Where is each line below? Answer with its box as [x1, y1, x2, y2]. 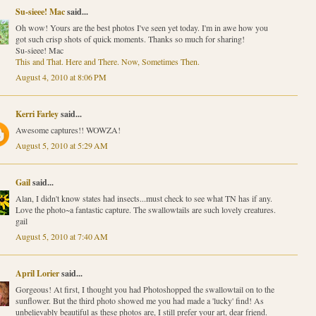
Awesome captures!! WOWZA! [15, 123, 121, 135]
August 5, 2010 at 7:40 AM [15, 230, 108, 242]
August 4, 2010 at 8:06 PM [15, 71, 107, 83]
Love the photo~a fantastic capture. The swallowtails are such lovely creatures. [15, 203, 276, 215]
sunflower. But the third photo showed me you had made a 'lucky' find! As [15, 294, 264, 306]
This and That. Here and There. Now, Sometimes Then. [15, 55, 200, 67]
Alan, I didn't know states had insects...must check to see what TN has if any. [15, 192, 272, 204]
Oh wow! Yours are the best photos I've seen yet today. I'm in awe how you [15, 21, 268, 33]
